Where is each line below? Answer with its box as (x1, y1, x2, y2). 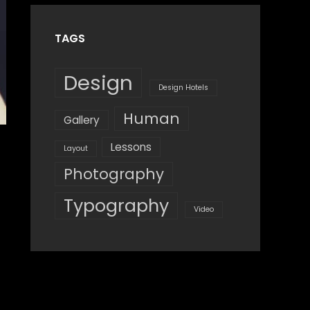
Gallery (64, 112, 100, 127)
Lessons (111, 140, 152, 155)
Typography (64, 193, 169, 219)
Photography (64, 163, 164, 184)
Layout (64, 143, 88, 154)
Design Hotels (158, 82, 208, 93)
